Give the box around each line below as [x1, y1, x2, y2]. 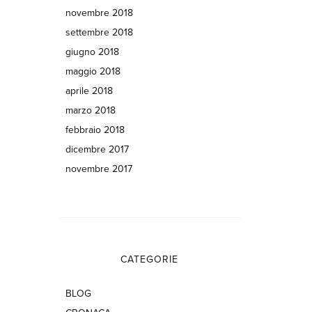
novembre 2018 [65, 7, 133, 19]
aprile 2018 [65, 85, 113, 97]
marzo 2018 [65, 104, 116, 116]
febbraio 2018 [65, 124, 125, 136]
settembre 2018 [65, 26, 133, 38]
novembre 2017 [65, 163, 132, 175]
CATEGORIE [120, 253, 179, 265]
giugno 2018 [65, 46, 119, 58]
